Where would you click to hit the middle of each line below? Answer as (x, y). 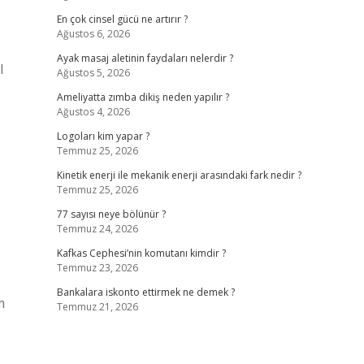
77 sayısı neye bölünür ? (111, 214)
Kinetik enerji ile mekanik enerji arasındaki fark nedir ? (179, 175)
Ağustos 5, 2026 (93, 73)
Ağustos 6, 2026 (93, 34)
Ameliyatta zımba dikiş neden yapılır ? (143, 97)
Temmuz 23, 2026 (97, 268)
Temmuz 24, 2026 (97, 229)
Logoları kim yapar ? (103, 136)
